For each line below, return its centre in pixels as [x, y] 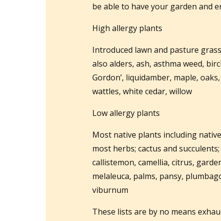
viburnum [110, 190]
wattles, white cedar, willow [142, 91]
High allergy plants [127, 28]
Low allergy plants [126, 113]
